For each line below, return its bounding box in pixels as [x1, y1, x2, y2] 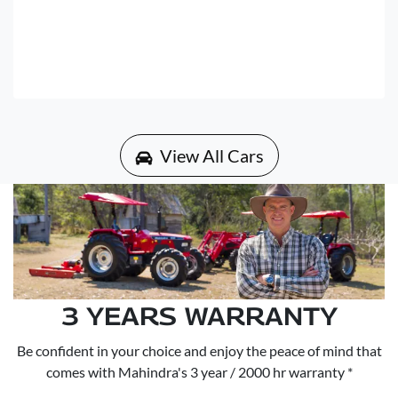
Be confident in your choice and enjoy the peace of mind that [16, 341, 382, 359]
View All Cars [159, 145, 264, 167]
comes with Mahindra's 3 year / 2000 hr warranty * [45, 362, 353, 380]
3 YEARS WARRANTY [60, 300, 338, 330]
